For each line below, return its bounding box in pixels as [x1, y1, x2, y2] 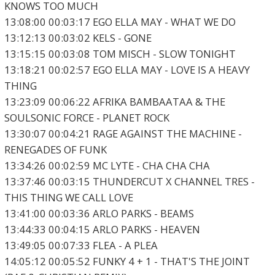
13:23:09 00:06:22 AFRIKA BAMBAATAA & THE [4, 95, 225, 109]
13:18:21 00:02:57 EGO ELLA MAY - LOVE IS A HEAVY [4, 63, 250, 77]
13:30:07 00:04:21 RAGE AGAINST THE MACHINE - [4, 126, 242, 141]
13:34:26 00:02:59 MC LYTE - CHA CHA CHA [4, 158, 210, 173]
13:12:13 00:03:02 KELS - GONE [4, 31, 152, 45]
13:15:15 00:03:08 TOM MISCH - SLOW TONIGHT [4, 47, 236, 61]
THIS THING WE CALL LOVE [4, 190, 133, 205]
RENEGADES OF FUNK [4, 142, 107, 157]
